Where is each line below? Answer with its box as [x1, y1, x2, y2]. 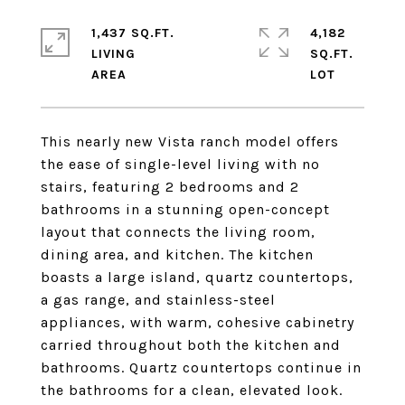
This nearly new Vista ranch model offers [41, 133, 339, 150]
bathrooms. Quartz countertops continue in [41, 359, 362, 376]
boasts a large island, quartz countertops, [41, 268, 353, 286]
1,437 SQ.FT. [91, 25, 174, 41]
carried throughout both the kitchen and [41, 336, 341, 353]
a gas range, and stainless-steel [41, 291, 276, 308]
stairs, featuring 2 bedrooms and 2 [41, 178, 299, 195]
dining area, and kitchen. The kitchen [41, 246, 314, 263]
